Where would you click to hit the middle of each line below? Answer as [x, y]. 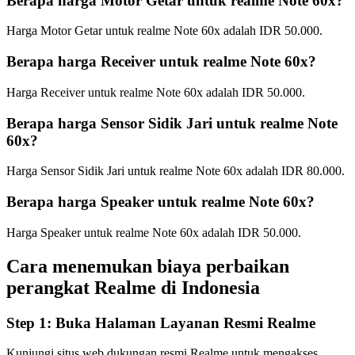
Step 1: [31, 323]
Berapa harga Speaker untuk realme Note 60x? [160, 202]
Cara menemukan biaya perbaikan [148, 266]
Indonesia [221, 287]
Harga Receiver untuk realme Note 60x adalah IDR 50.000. [156, 92]
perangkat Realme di [92, 287]
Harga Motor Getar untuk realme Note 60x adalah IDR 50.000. [164, 31]
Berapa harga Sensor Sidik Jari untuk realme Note [172, 123]
